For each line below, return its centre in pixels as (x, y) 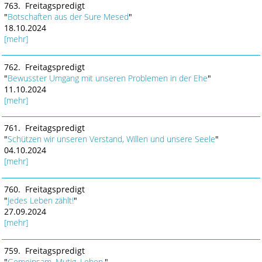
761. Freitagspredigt (44, 128)
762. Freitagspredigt (44, 67)
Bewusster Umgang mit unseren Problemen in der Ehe (107, 78)
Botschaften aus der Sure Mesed (68, 16)
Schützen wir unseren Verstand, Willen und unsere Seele (111, 139)
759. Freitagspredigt (44, 251)
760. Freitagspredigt (44, 189)
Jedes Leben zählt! (40, 201)
